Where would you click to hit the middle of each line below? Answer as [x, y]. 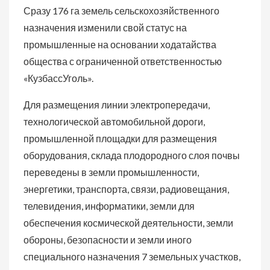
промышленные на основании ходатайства [120, 44]
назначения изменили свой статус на [105, 27]
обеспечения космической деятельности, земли [128, 223]
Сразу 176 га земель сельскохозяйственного [121, 11]
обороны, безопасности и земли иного [108, 240]
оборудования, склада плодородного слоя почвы [132, 155]
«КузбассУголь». [58, 78]
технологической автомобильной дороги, [114, 121]
